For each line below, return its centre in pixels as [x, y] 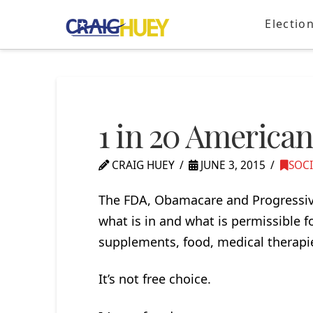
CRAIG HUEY [141, 165]
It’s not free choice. [154, 279]
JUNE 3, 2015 [232, 165]
